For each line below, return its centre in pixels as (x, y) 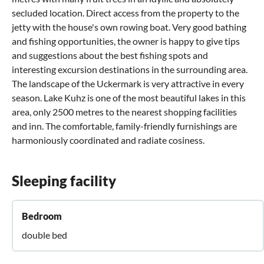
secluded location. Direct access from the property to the (126, 12)
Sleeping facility (64, 180)
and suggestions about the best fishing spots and (110, 55)
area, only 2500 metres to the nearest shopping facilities (124, 111)
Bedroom (42, 216)
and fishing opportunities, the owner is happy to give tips (126, 41)
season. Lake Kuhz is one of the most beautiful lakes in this (129, 97)
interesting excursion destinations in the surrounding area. (130, 69)
